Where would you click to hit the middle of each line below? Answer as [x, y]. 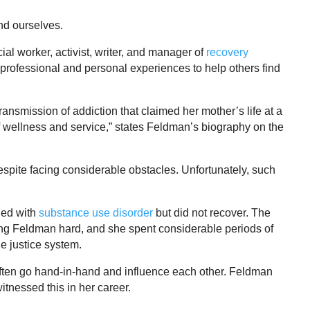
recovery [227, 53]
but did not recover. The [212, 213]
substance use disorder [96, 213]
